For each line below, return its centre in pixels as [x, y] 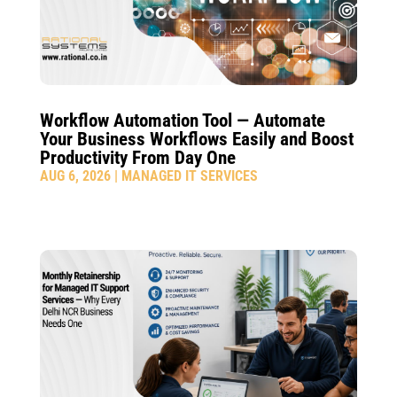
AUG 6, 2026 [75, 175]
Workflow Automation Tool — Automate [182, 120]
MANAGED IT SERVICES [189, 175]
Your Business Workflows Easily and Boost [196, 139]
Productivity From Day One [137, 157]
